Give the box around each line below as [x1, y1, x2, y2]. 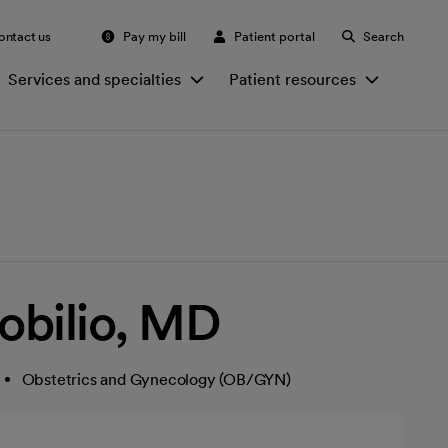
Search [363, 28, 404, 44]
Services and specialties [8, 69, 181, 89]
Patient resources [229, 69, 356, 89]
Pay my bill [123, 28, 186, 44]
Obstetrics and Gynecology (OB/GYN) [21, 370, 291, 389]
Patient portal [234, 28, 315, 44]
